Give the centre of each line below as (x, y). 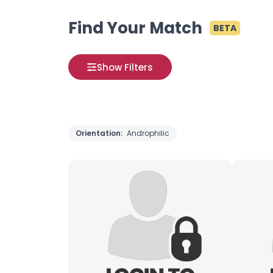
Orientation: (100, 133)
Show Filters (125, 67)
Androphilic (148, 133)
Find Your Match (135, 28)
